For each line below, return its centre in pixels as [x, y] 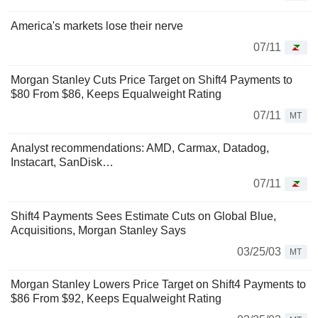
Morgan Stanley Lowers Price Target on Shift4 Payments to [158, 284]
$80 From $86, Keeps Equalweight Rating [116, 94]
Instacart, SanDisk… [62, 162]
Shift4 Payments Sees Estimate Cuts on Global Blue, [143, 216]
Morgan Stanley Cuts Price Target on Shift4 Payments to [152, 80]
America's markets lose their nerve [97, 26]
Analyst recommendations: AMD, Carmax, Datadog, [140, 148]
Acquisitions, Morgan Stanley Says [98, 230]
